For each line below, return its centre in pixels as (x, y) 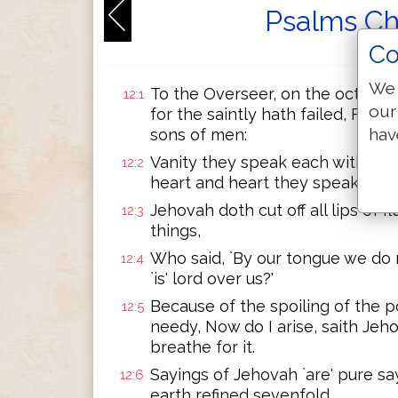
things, (175, 231)
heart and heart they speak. (256, 183)
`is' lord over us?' (212, 279)
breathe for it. (203, 347)
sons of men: (199, 135)
